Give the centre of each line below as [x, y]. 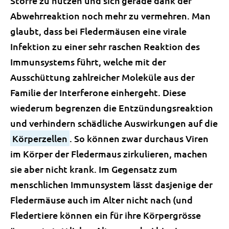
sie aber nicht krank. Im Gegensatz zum [94, 169]
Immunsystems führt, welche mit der [88, 62]
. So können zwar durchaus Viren [139, 138]
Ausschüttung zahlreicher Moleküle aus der [102, 77]
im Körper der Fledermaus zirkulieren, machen [109, 154]
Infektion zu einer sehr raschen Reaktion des [105, 46]
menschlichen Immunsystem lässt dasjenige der [111, 184]
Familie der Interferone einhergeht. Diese [98, 92]
